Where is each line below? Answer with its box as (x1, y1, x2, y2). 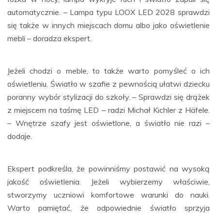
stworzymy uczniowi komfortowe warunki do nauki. (7, 189, 210, 200)
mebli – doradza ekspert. (7, 33, 92, 43)
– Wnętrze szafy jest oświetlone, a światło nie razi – (7, 118, 210, 128)
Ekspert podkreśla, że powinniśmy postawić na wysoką (7, 163, 210, 173)
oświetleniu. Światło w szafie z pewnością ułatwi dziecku (7, 78, 210, 89)
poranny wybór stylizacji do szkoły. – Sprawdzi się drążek (7, 92, 210, 102)
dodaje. (7, 131, 32, 141)
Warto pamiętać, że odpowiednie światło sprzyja (7, 202, 210, 213)
